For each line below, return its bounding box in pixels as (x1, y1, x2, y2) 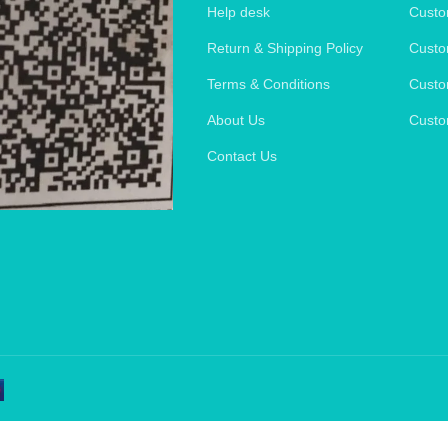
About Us (207, 111, 266, 128)
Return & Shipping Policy (207, 39, 364, 56)
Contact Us (207, 147, 278, 164)
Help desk (207, 3, 271, 20)
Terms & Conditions (207, 75, 331, 92)
